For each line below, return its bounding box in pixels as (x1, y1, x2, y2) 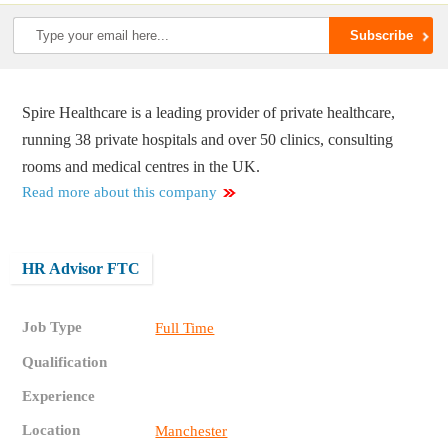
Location (22, 422, 81, 439)
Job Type (22, 319, 83, 336)
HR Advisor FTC (22, 260, 141, 278)
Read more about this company (22, 184, 218, 201)
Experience (22, 388, 96, 405)
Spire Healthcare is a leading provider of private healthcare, (22, 104, 396, 122)
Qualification (22, 354, 108, 371)
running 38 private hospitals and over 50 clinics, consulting (22, 131, 394, 149)
